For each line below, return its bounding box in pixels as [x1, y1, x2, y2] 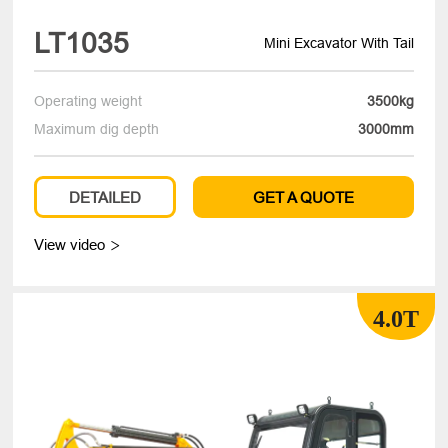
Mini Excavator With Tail [263, 34, 414, 51]
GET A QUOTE [252, 188, 354, 206]
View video [34, 236, 110, 254]
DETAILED [69, 188, 142, 206]
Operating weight [34, 93, 143, 110]
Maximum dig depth [34, 121, 160, 138]
